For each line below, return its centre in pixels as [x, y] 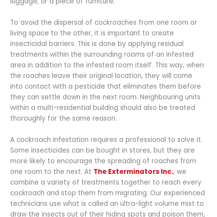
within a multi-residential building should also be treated [103, 108]
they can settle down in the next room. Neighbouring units [106, 97]
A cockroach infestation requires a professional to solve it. [107, 140]
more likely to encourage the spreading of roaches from [103, 161]
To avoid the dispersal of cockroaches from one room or [104, 23]
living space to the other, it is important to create [92, 33]
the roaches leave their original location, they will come [101, 76]
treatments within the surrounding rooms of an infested [102, 55]
